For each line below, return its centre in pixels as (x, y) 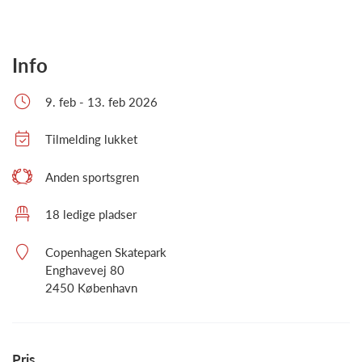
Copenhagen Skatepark (106, 252)
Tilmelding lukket (91, 139)
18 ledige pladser (91, 215)
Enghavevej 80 (85, 269)
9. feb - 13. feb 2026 (101, 101)
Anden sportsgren (92, 177)
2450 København (91, 287)
